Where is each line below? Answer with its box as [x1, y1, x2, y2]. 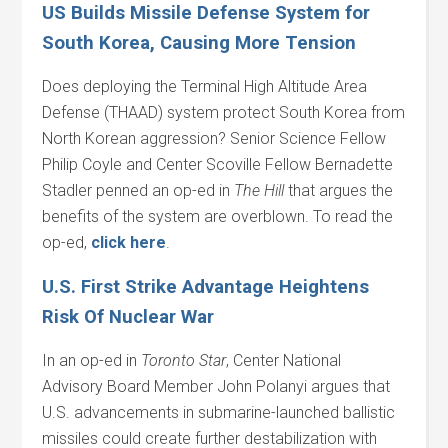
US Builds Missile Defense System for [42, 2, 371, 24]
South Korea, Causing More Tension [42, 32, 357, 54]
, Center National [226, 351, 342, 370]
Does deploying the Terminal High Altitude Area [42, 77, 368, 96]
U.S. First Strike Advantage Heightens [42, 276, 370, 298]
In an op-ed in [42, 351, 138, 370]
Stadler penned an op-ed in [42, 181, 235, 200]
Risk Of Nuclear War [42, 306, 215, 328]
